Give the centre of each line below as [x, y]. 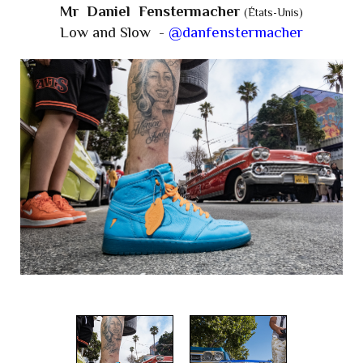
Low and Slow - [114, 32]
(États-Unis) [273, 13]
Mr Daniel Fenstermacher [152, 11]
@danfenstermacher [236, 32]
